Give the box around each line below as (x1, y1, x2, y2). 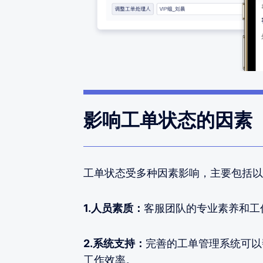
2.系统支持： (83, 237, 146, 249)
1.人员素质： (83, 201, 144, 214)
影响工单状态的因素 (83, 108, 252, 131)
